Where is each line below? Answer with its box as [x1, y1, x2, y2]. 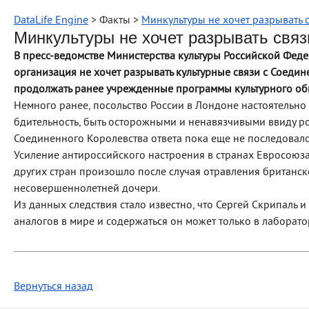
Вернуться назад [14, 280, 93, 294]
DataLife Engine [14, 14, 88, 28]
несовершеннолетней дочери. [14, 182, 160, 196]
